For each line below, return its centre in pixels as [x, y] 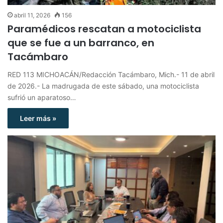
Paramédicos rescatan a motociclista [104, 29]
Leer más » [38, 118]
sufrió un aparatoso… [42, 98]
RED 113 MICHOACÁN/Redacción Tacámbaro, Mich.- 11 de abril [111, 75]
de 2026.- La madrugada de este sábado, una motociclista [103, 86]
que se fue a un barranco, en [81, 43]
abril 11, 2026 [32, 15]
